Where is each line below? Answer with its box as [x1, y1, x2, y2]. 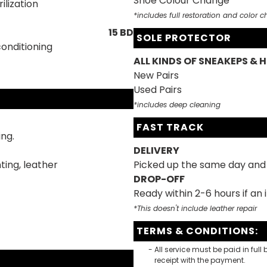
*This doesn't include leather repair [133, 203, 257, 213]
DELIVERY [133, 144, 179, 157]
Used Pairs [133, 83, 182, 97]
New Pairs [133, 69, 179, 82]
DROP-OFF [133, 172, 185, 186]
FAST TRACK [136, 120, 204, 134]
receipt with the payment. [154, 255, 246, 265]
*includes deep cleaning [133, 100, 221, 110]
